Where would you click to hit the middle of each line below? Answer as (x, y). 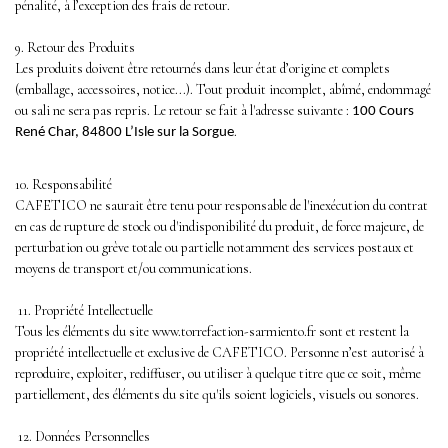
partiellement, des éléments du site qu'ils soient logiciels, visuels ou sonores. (217, 395)
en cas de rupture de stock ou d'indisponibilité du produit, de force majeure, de (219, 227)
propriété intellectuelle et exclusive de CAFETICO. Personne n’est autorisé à (219, 353)
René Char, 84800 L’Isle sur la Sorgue (124, 132)
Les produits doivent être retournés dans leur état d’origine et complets (202, 68)
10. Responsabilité (63, 185)
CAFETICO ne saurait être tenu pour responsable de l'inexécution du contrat (221, 206)
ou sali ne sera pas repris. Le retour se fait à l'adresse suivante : (183, 110)
